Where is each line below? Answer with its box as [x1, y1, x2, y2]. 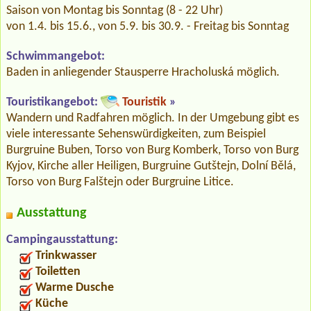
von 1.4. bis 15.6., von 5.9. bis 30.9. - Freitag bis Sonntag [6, 19, 289, 33]
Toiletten [35, 264, 81, 278]
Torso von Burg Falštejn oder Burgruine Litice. [6, 175, 234, 189]
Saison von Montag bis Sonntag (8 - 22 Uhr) [6, 3, 223, 17]
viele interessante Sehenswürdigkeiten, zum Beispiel [6, 127, 266, 141]
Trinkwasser [35, 249, 96, 262]
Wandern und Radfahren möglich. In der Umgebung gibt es [6, 111, 299, 125]
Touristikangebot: [6, 95, 98, 109]
